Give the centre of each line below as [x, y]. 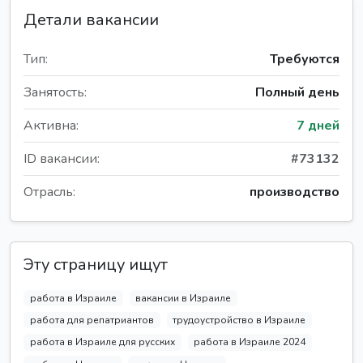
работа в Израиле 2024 [250, 342]
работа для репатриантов [92, 320]
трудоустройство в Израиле [239, 320]
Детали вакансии [91, 20]
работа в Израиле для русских [102, 342]
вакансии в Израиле [184, 298]
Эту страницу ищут [96, 265]
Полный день [297, 92]
